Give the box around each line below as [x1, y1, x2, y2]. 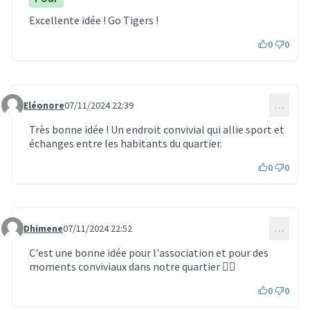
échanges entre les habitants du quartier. [29, 136, 222, 150]
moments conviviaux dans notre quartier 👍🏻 [29, 259, 236, 273]
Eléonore [24, 98, 64, 111]
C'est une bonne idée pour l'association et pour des [29, 245, 268, 259]
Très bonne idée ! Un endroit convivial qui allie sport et [29, 122, 284, 136]
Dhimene [24, 221, 63, 235]
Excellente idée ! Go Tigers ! [29, 12, 158, 27]
